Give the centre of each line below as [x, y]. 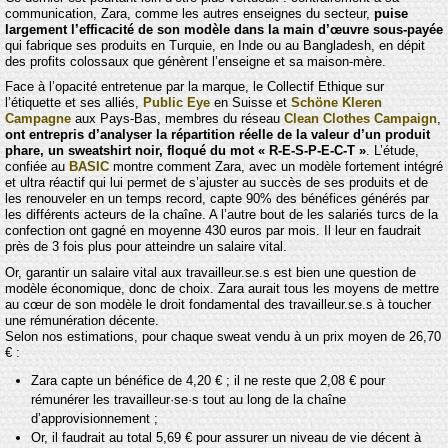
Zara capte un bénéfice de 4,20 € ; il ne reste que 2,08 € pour [207, 380]
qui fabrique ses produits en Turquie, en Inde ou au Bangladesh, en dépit [215, 45]
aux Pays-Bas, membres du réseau [177, 119]
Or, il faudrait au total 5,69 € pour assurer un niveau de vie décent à [225, 437]
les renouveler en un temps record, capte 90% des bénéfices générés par [217, 199]
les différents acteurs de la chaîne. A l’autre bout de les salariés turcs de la [221, 215]
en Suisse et [250, 103]
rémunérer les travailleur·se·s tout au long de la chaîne [188, 399]
